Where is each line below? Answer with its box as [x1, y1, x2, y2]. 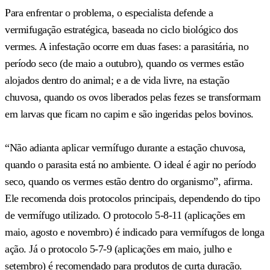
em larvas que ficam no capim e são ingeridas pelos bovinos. [5, 107, 254, 120]
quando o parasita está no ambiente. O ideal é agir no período [5, 158, 256, 171]
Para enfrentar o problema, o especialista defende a [5, 6, 213, 19]
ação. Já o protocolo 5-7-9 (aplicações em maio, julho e [5, 242, 232, 255]
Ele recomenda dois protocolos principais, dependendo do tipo [5, 192, 260, 204]
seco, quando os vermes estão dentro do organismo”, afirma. [5, 175, 253, 187]
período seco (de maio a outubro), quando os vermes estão [5, 57, 243, 69]
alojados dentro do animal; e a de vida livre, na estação [5, 74, 229, 86]
